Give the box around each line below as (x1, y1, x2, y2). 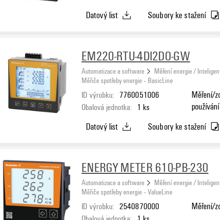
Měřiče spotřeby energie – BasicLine (82, 75, 173, 85)
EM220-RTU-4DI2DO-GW (82, 47, 191, 64)
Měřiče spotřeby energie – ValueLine (82, 186, 172, 196)
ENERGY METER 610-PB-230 (82, 159, 209, 176)
